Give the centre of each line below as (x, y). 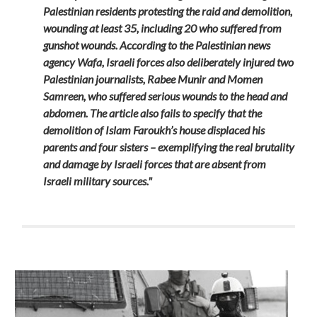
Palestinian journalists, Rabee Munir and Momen (153, 79)
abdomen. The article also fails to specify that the (153, 113)
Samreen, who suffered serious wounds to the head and (166, 96)
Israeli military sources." (98, 180)
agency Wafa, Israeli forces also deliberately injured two (169, 62)
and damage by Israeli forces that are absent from (155, 163)
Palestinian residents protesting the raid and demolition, (168, 11)
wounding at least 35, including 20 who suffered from (163, 28)
